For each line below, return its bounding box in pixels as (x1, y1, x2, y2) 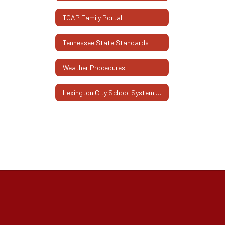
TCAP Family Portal (63, 13, 122, 22)
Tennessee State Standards (63, 38, 149, 47)
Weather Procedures (63, 63, 125, 72)
